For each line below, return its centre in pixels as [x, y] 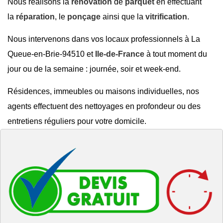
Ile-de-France [120, 54]
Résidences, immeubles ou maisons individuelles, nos [103, 91]
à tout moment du [176, 54]
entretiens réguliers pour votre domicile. [77, 121]
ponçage [85, 16]
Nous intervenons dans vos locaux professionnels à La [104, 39]
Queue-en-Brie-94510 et [51, 54]
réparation [35, 16]
